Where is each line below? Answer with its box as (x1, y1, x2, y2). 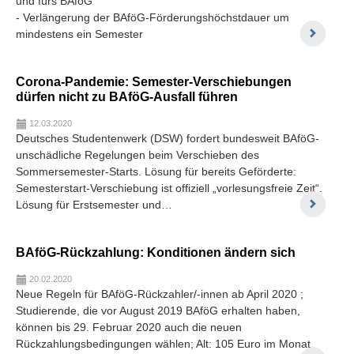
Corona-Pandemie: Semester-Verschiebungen (16, 73, 292, 88)
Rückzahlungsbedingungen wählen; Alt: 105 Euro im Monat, (16, 337, 314, 350)
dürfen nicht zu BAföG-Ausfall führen (16, 88, 238, 104)
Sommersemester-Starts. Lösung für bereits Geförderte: (16, 164, 296, 178)
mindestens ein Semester (16, 27, 143, 40)
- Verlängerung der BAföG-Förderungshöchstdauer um (16, 10, 289, 24)
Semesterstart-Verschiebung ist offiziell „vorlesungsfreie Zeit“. (16, 181, 322, 194)
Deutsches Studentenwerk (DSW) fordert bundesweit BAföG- (16, 131, 319, 145)
